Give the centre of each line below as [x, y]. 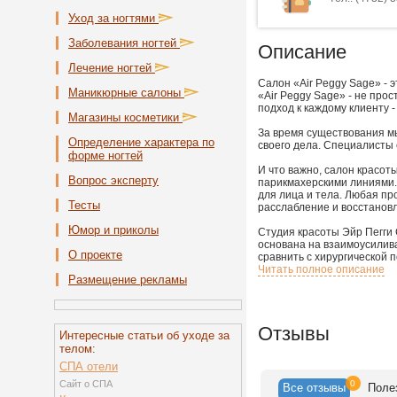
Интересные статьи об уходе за [144, 335]
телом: [78, 349]
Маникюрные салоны [126, 93]
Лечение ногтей [112, 68]
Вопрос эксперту [113, 180]
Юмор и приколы [113, 230]
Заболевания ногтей [124, 43]
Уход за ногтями [113, 18]
